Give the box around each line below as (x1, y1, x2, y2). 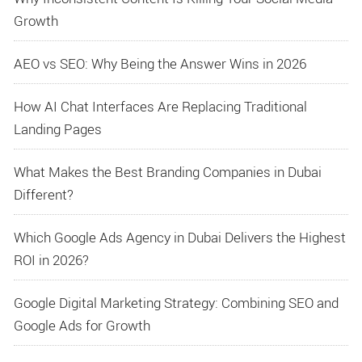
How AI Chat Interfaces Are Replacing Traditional (14, 97, 307, 116)
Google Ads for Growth (14, 316, 150, 335)
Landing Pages (14, 120, 102, 139)
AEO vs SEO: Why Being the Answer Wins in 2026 (14, 54, 306, 74)
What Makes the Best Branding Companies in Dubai (14, 162, 322, 182)
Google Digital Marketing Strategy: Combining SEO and (14, 293, 339, 313)
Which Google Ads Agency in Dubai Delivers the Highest (14, 228, 346, 247)
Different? (14, 185, 74, 204)
